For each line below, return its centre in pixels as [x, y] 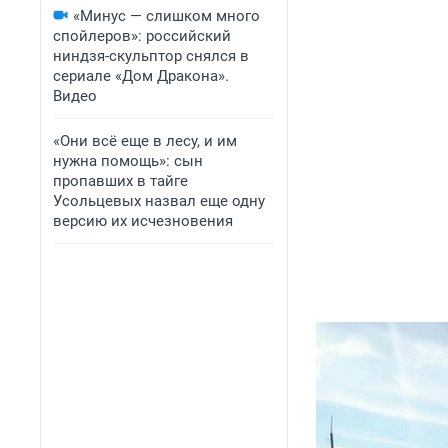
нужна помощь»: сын [128, 161]
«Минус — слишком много [166, 16]
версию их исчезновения [143, 221]
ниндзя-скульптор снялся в [151, 56]
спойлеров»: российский [142, 36]
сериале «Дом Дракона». [141, 76]
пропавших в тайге [120, 181]
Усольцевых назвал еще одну [159, 201]
